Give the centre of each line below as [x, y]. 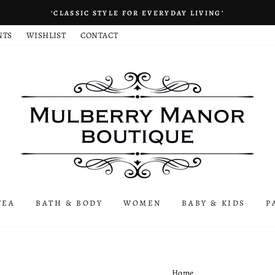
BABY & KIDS [214, 203]
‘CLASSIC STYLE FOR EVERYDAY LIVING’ [137, 13]
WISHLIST [46, 35]
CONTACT [99, 35]
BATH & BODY [69, 203]
